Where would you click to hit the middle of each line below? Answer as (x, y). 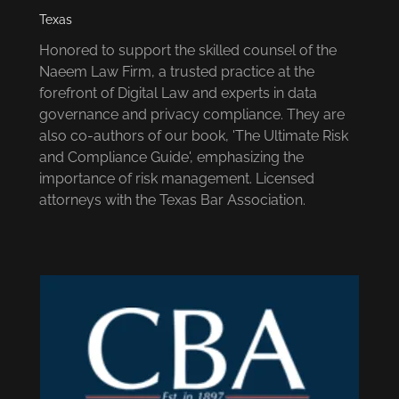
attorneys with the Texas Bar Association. (172, 199)
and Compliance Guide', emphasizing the (171, 157)
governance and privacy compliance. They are (192, 114)
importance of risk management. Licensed (177, 178)
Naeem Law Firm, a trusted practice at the (177, 71)
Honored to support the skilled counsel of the (188, 50)
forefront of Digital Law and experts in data (178, 93)
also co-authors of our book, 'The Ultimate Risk (194, 135)
